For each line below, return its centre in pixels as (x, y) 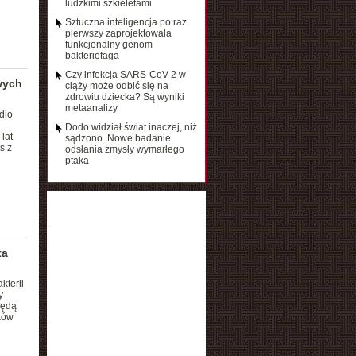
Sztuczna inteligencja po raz (126, 22)
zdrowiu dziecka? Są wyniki (124, 97)
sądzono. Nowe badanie (118, 138)
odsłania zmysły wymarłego (124, 149)
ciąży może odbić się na (116, 86)
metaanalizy (91, 108)
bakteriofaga (92, 56)
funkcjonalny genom (108, 44)
